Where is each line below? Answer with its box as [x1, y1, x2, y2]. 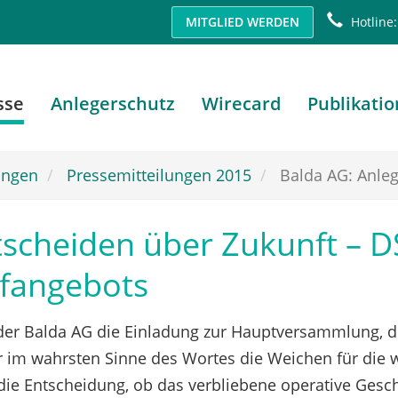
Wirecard [202, 92, 281, 115]
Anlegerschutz [51, 92, 175, 115]
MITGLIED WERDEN [186, 13, 299, 30]
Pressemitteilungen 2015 [67, 163, 251, 186]
